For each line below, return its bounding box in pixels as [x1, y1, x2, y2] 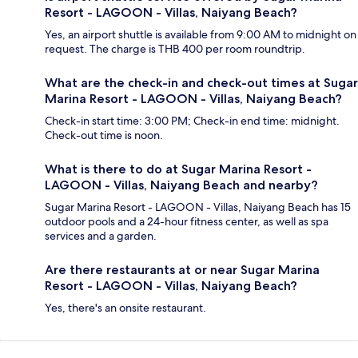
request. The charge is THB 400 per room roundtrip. [45, 41, 305, 56]
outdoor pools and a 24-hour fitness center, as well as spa [45, 213, 328, 229]
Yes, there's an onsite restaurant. [45, 300, 206, 315]
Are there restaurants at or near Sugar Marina [45, 261, 320, 277]
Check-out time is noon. [45, 127, 163, 142]
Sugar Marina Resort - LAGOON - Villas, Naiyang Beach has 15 [45, 199, 351, 214]
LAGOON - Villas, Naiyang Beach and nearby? [45, 177, 318, 193]
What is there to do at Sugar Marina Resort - [45, 161, 312, 177]
